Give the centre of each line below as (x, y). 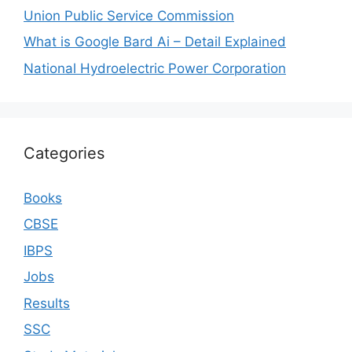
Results (47, 303)
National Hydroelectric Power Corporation (155, 68)
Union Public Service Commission (129, 15)
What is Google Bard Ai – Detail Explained (155, 42)
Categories (64, 153)
